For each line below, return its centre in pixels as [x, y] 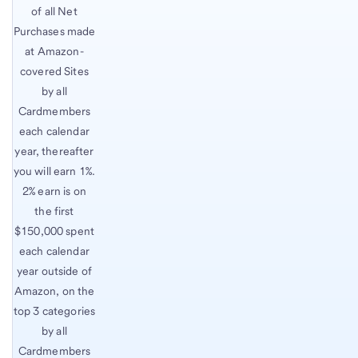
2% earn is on [54, 191]
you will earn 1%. [54, 171]
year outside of [54, 271]
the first [54, 211]
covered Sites [54, 72]
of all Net [54, 12]
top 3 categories [54, 311]
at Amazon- [54, 52]
